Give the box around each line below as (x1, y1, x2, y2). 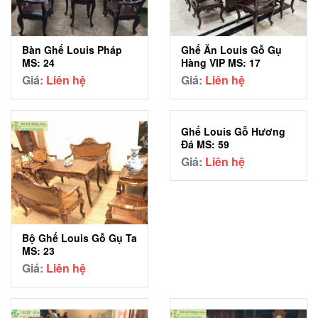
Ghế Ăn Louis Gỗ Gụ (181, 43, 282, 57)
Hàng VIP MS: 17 (181, 55, 261, 70)
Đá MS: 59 (181, 137, 229, 152)
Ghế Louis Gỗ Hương (181, 124, 285, 139)
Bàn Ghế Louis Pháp (22, 43, 122, 57)
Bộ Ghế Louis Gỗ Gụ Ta (22, 230, 137, 245)
